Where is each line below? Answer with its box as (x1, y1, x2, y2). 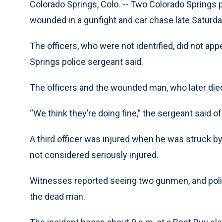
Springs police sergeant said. (30, 56, 143, 67)
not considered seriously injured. (30, 150, 159, 160)
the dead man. (30, 191, 85, 202)
